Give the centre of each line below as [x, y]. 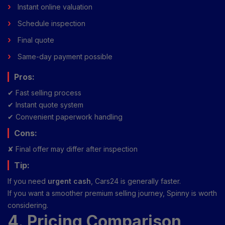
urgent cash [69, 181]
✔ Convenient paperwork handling [65, 117]
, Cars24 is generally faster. [136, 181]
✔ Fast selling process [44, 92]
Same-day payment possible [65, 56]
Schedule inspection [51, 23]
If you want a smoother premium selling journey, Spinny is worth [112, 193]
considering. [28, 205]
